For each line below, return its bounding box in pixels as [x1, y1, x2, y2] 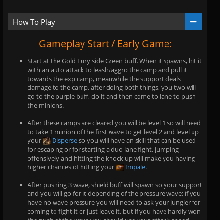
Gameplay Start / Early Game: [38, 36, 172, 50]
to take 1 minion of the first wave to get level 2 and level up [27, 127, 199, 136]
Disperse [51, 136, 77, 145]
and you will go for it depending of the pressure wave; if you [27, 189, 201, 198]
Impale [124, 162, 145, 171]
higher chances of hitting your [27, 162, 116, 171]
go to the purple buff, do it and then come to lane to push [27, 91, 196, 101]
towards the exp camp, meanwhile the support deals [27, 74, 181, 83]
